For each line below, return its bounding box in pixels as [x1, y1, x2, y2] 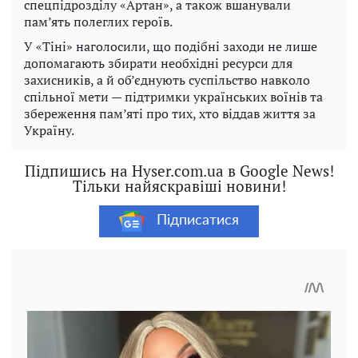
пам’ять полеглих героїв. [24, 12, 173, 30]
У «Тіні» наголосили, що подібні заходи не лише [24, 37, 317, 55]
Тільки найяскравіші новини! [72, 175, 286, 196]
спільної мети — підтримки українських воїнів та [24, 87, 323, 105]
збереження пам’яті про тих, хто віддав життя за [24, 104, 316, 122]
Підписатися [157, 213, 239, 229]
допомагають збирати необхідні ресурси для [24, 54, 292, 72]
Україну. [24, 121, 74, 139]
